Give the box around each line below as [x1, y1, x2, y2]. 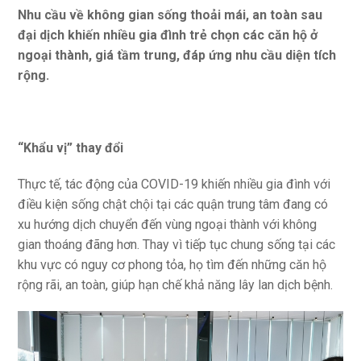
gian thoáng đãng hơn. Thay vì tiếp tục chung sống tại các [18, 237, 336, 253]
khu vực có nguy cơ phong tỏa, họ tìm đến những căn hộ [18, 257, 327, 273]
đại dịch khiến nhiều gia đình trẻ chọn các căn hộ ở [18, 27, 318, 44]
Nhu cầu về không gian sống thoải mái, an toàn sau [18, 7, 323, 23]
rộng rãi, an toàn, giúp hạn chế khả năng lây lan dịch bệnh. [18, 277, 334, 293]
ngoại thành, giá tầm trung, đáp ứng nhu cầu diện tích [18, 48, 337, 64]
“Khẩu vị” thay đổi [18, 140, 124, 156]
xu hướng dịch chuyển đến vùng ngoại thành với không [18, 217, 317, 233]
